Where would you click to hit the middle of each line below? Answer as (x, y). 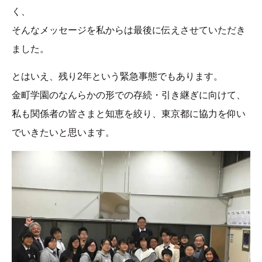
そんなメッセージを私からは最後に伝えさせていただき (129, 30)
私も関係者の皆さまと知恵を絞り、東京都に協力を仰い (129, 114)
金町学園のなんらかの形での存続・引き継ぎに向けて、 (129, 95)
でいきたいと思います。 (63, 133)
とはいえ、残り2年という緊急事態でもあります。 (117, 77)
